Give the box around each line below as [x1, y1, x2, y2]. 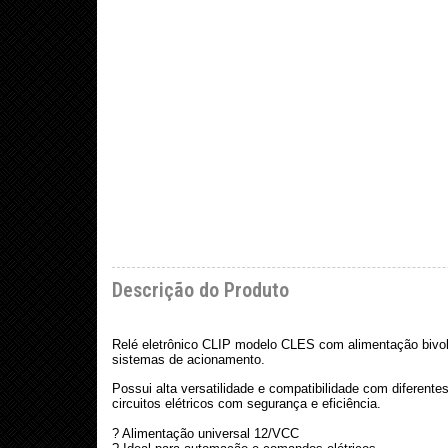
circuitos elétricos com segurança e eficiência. [112, 396, 381, 412]
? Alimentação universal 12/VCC [112, 425, 299, 441]
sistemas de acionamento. [112, 351, 265, 367]
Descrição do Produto [112, 278, 289, 302]
